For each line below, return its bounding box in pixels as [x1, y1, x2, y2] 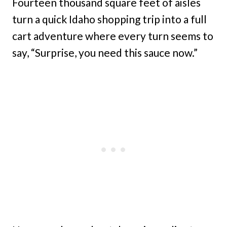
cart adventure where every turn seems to [12, 29, 213, 42]
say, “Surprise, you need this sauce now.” [12, 46, 198, 59]
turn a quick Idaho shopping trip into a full [12, 13, 207, 25]
